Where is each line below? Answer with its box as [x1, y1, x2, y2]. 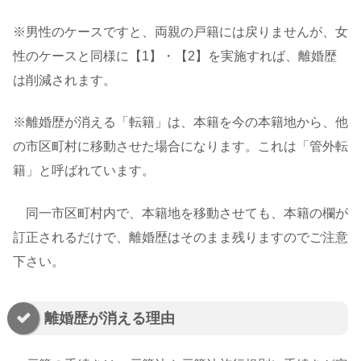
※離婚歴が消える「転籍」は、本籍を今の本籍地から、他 [13, 115, 348, 130]
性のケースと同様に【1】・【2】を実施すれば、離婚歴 [13, 49, 337, 64]
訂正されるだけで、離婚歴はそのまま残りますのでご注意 [13, 230, 348, 244]
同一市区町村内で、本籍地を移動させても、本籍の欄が [13, 205, 348, 220]
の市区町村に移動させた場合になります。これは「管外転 [13, 139, 348, 154]
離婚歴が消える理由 [44, 309, 175, 326]
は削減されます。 [13, 73, 116, 88]
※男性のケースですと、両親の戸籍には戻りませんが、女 [13, 25, 348, 39]
